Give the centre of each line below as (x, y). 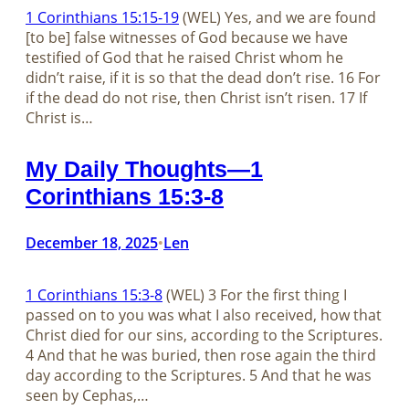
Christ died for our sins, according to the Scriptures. (204, 336)
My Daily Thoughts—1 (144, 169)
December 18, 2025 (92, 243)
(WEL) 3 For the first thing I (255, 295)
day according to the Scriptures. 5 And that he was (199, 376)
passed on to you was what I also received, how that (204, 315)
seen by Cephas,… (87, 396)
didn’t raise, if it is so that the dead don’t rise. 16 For (203, 78)
